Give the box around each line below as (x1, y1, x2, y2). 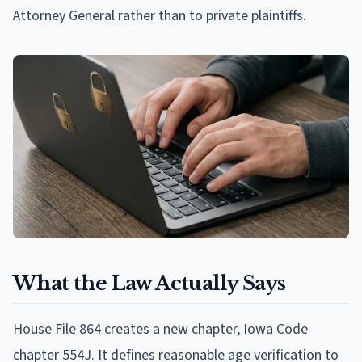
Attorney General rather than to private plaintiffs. (13, 5, 306, 26)
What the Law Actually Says (13, 271, 286, 295)
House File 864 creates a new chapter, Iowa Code (13, 318, 308, 339)
